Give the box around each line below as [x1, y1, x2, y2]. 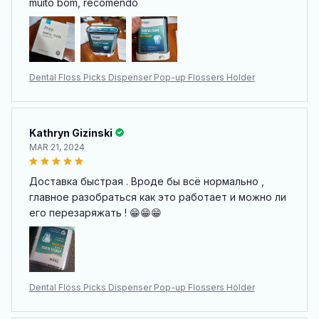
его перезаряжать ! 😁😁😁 [29, 206, 162, 219]
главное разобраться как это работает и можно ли [29, 190, 286, 203]
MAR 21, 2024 [29, 141, 85, 152]
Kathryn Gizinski [29, 126, 113, 139]
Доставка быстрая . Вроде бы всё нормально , [29, 174, 264, 187]
